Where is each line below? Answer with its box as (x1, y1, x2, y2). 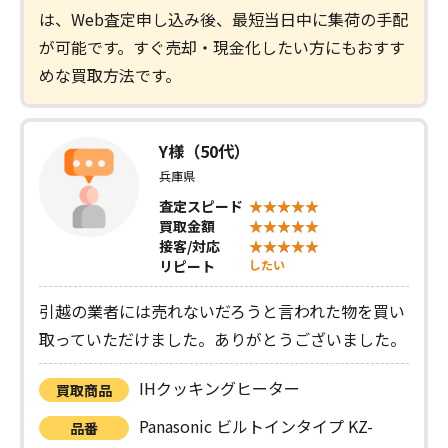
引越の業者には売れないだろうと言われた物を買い (39, 298, 405, 323)
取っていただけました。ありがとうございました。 (39, 326, 406, 351)
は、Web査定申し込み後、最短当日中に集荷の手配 (39, 6, 408, 31)
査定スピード (159, 195, 243, 216)
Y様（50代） (159, 138, 250, 163)
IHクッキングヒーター (139, 375, 300, 400)
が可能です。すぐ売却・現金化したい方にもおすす (39, 34, 405, 59)
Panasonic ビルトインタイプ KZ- (139, 413, 373, 438)
